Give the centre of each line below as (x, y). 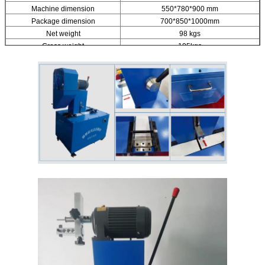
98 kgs (190, 34)
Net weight (63, 34)
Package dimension (63, 22)
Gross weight (63, 46)
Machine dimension (63, 9)
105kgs (190, 46)
